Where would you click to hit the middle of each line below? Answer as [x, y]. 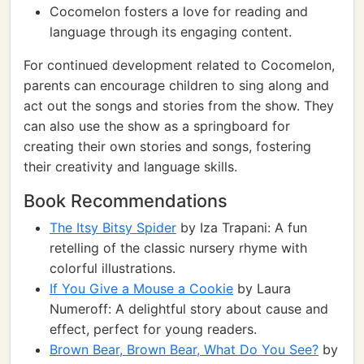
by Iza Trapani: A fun [242, 227]
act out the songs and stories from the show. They [179, 106]
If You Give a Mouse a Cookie [141, 288]
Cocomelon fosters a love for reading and [179, 11]
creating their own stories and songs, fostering [167, 146]
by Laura [262, 288]
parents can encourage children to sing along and [176, 85]
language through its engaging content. [171, 32]
